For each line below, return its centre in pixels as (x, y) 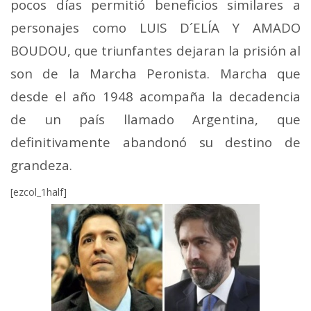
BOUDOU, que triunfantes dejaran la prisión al (155, 50)
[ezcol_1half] (39, 192)
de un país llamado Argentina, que (155, 119)
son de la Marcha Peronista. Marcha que (155, 73)
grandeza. (45, 165)
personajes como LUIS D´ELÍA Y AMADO (155, 27)
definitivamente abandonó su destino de (155, 142)
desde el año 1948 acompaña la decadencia (155, 96)
